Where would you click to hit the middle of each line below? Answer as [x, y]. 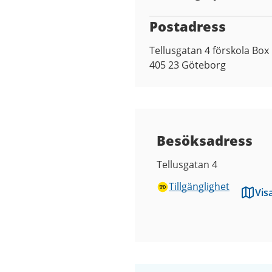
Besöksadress [205, 140]
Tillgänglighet [199, 186]
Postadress [188, 26]
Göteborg [204, 65]
